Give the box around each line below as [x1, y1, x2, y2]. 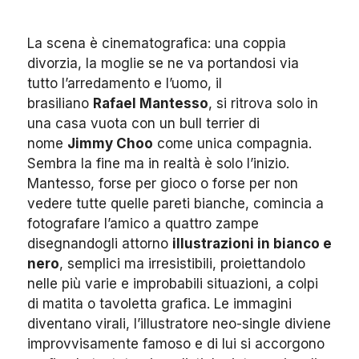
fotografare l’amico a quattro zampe [27, 216, 259, 232]
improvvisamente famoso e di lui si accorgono [27, 336, 325, 352]
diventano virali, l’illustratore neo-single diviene [27, 316, 331, 332]
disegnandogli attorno [27, 236, 172, 252]
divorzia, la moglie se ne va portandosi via [27, 55, 299, 71]
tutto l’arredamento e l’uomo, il [27, 75, 222, 91]
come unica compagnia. [153, 135, 312, 151]
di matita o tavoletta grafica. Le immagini [27, 296, 292, 312]
